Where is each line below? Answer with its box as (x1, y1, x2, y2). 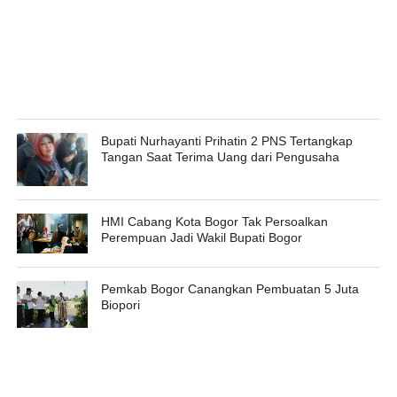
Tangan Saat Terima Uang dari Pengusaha (100, 149, 339, 164)
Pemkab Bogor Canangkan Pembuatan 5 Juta (100, 282, 359, 296)
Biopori (100, 298, 140, 312)
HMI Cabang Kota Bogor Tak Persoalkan (100, 214, 328, 229)
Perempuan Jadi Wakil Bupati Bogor (100, 230, 302, 245)
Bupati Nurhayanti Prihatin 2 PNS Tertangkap (100, 133, 353, 148)
